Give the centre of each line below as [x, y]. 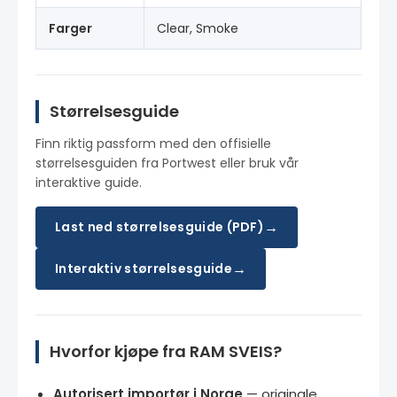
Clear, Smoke [198, 28]
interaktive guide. [89, 182]
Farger [70, 28]
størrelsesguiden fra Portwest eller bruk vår [167, 163]
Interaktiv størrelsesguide [144, 269]
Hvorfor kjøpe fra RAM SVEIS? [166, 351]
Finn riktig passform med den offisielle [153, 143]
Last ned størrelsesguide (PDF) [160, 227]
